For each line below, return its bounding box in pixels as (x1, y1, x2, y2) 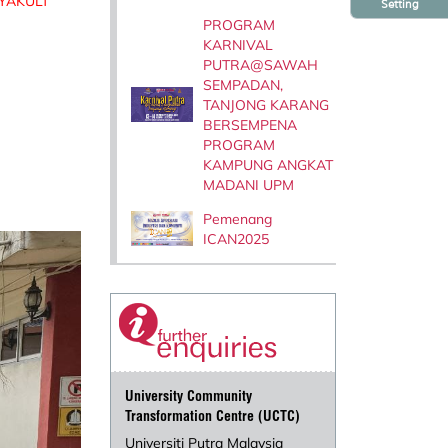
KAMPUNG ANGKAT (202, 155, 333, 174)
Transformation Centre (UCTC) (125, 407, 301, 426)
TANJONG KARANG (202, 95, 329, 114)
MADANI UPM (202, 175, 294, 194)
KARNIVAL (202, 35, 273, 54)
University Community (125, 387, 253, 406)
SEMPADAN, (202, 75, 283, 94)
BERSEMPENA (202, 115, 297, 134)
